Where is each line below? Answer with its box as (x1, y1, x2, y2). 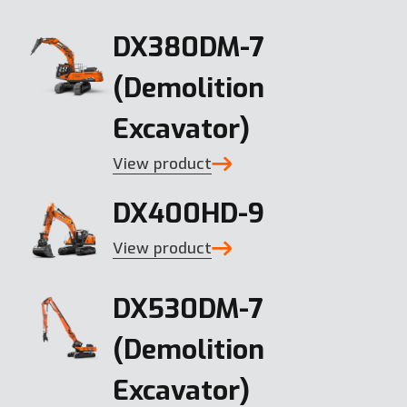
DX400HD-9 (113, 194, 264, 232)
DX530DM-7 (113, 291, 263, 328)
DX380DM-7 (113, 28, 264, 65)
